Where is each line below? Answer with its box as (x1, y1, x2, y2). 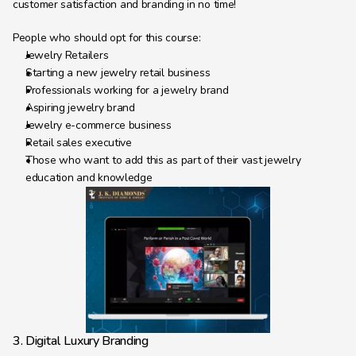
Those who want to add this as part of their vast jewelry (25, 153, 301, 168)
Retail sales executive (25, 135, 132, 150)
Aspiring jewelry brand (25, 100, 135, 115)
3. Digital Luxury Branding (13, 332, 149, 350)
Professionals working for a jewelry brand (25, 83, 229, 98)
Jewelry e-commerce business (25, 118, 172, 133)
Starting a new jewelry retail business (25, 65, 211, 80)
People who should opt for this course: (13, 30, 201, 45)
